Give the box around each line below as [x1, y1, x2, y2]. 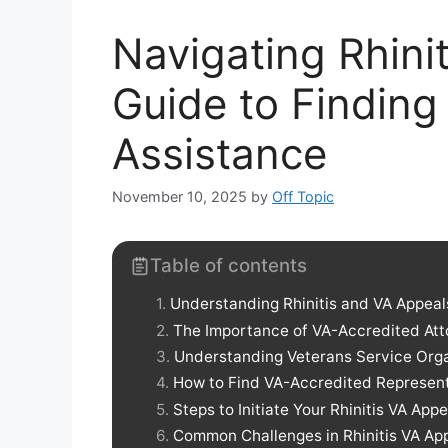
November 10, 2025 [112, 188, 247, 206]
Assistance [112, 127, 327, 179]
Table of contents [150, 254, 307, 278]
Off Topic [272, 188, 334, 206]
